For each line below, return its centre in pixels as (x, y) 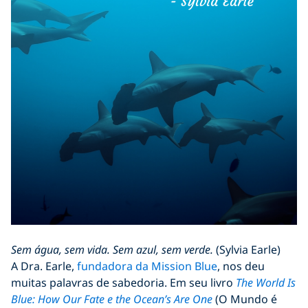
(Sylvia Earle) (247, 249)
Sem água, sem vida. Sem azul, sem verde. (112, 249)
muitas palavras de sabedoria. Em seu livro (123, 282)
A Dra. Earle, (44, 266)
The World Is (266, 282)
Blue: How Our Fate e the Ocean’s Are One (112, 299)
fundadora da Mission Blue (147, 266)
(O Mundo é (245, 299)
